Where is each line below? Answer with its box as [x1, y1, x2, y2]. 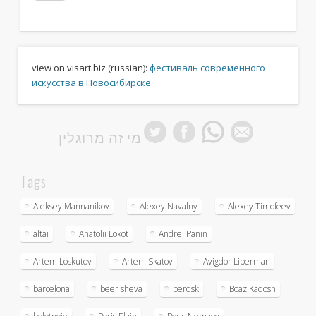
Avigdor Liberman [202, 255, 270, 267]
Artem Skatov [121, 255, 173, 267]
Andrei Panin [158, 227, 207, 240]
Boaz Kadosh [229, 282, 276, 295]
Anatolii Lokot [78, 227, 128, 240]
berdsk [172, 282, 199, 295]
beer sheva [99, 282, 142, 295]
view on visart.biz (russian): [31, 61, 150, 75]
